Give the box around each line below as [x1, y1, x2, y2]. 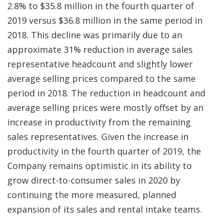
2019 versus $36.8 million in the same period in [7, 15, 202, 26]
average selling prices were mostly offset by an [7, 102, 203, 113]
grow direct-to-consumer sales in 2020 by [7, 174, 180, 186]
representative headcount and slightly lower [7, 58, 193, 70]
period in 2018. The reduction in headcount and [7, 87, 205, 99]
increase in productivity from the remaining [7, 116, 191, 128]
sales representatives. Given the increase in [7, 131, 188, 142]
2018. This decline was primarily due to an [7, 29, 182, 41]
